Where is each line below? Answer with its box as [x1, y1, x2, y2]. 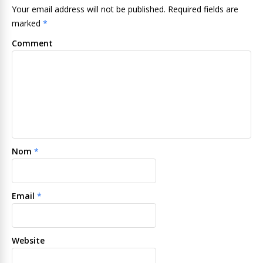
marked [12, 17, 43, 29]
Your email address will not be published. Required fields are [12, 3, 238, 15]
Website [12, 234, 45, 246]
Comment [12, 37, 53, 49]
